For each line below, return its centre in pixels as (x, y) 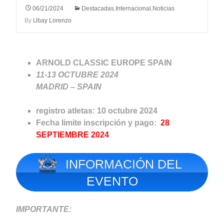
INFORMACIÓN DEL (122, 164)
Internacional (133, 9)
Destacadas (98, 9)
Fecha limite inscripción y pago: (97, 123)
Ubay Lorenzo (52, 21)
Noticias (163, 9)
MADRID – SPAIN (69, 87)
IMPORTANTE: (44, 209)
